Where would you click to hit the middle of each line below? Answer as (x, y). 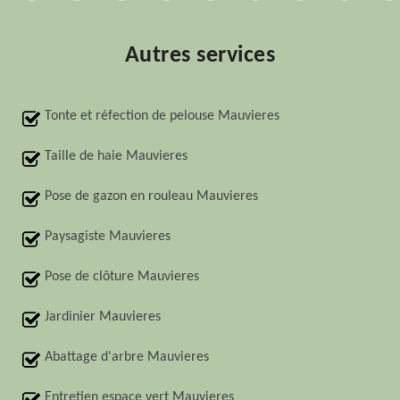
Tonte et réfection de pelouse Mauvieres (162, 117)
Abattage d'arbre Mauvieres (127, 358)
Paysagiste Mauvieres (108, 237)
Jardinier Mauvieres (103, 317)
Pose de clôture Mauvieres (122, 277)
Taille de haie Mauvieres (116, 157)
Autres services (200, 56)
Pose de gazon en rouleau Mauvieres (151, 197)
